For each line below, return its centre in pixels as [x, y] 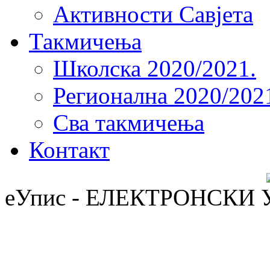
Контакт [69, 150]
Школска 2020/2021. [155, 68]
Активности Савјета [153, 14]
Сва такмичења [129, 123]
